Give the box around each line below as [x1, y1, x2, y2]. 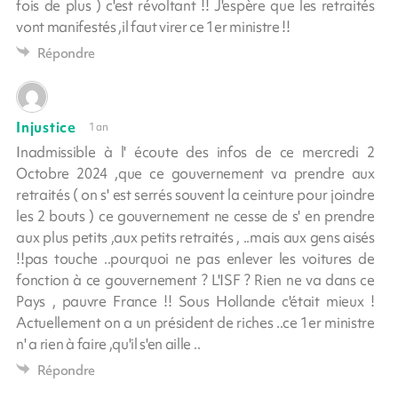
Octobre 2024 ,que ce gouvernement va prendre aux [16, 163, 375, 183]
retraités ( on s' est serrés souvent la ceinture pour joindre [16, 184, 375, 204]
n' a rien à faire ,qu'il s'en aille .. [16, 333, 201, 354]
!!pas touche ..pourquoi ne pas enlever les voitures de [16, 248, 375, 268]
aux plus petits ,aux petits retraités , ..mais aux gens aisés [16, 227, 375, 247]
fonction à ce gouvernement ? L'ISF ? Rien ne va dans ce [16, 269, 375, 290]
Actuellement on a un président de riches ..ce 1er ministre [16, 312, 375, 332]
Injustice [16, 116, 76, 137]
